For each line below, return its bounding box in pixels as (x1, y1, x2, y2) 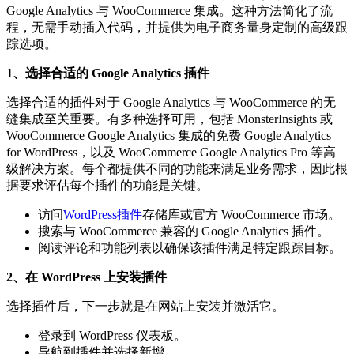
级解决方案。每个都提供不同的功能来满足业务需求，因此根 (6, 161, 348, 175)
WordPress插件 (63, 207, 142, 221)
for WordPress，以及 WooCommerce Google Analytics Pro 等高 (6, 145, 336, 159)
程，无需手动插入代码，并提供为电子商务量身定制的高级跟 (6, 20, 348, 34)
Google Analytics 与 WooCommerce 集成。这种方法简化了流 (6, 3, 333, 17)
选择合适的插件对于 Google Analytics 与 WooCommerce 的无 (6, 95, 336, 109)
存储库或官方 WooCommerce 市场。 (142, 207, 341, 221)
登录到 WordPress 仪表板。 (38, 328, 186, 342)
